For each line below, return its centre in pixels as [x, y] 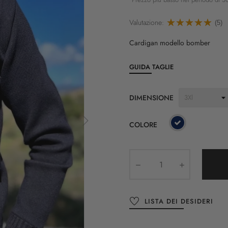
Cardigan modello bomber [170, 43]
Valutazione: [147, 22]
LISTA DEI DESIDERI [179, 201]
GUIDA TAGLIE [151, 67]
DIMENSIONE [151, 98]
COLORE [143, 124]
